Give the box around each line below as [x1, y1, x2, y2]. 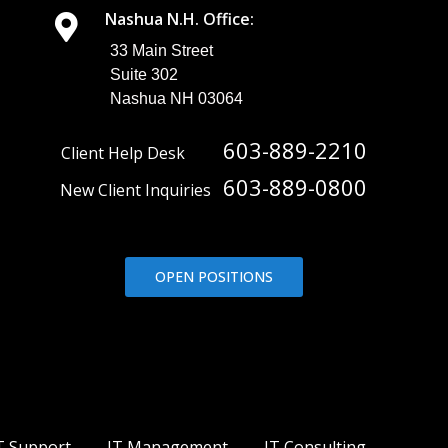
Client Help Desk [60, 142, 205, 165]
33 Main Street [109, 42, 213, 60]
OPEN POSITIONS [154, 267, 273, 287]
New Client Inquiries [60, 179, 224, 202]
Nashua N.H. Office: [104, 8, 254, 31]
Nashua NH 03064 [109, 90, 243, 108]
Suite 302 [109, 66, 178, 84]
